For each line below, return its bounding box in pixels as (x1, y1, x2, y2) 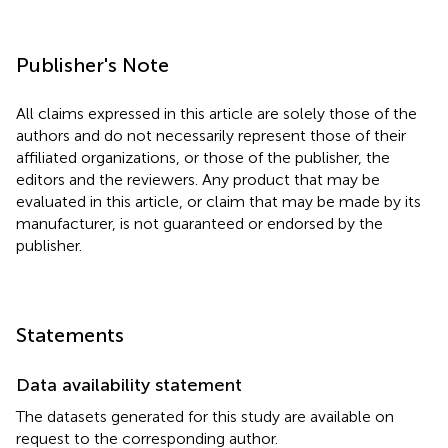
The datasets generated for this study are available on (16, 406, 394, 426)
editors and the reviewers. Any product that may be (16, 169, 380, 189)
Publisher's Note (16, 52, 169, 77)
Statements (16, 322, 124, 347)
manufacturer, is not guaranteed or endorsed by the (16, 213, 383, 233)
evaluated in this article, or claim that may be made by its (16, 191, 421, 211)
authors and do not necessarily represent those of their (16, 125, 406, 145)
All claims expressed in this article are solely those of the (16, 103, 417, 123)
